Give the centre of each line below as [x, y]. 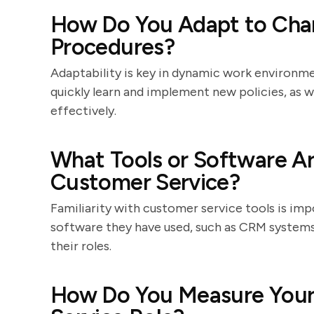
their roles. [81, 246]
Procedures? [112, 47]
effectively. [83, 111]
